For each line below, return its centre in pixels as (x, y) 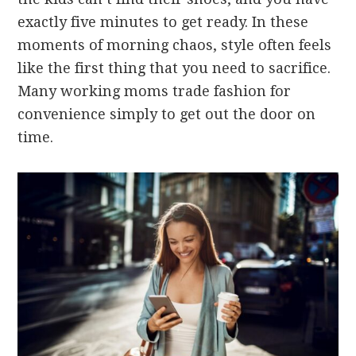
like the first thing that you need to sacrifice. (174, 68)
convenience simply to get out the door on (167, 114)
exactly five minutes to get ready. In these (163, 22)
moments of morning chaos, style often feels (175, 45)
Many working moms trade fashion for (155, 91)
